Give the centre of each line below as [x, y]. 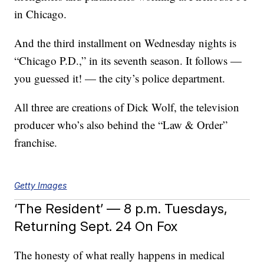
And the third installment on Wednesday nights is [126, 43]
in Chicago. [41, 14]
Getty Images [41, 186]
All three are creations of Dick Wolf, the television [127, 107]
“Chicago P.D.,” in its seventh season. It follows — [128, 61]
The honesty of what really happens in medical [120, 255]
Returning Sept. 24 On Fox [96, 226]
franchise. [36, 143]
